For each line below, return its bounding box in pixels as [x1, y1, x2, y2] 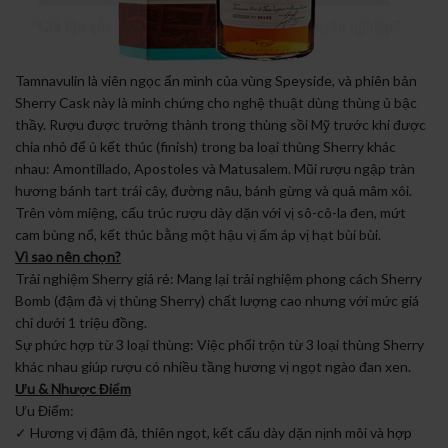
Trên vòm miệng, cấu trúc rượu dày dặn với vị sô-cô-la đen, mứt [15, 204, 406, 222]
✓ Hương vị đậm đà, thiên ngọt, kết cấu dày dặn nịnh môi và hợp [15, 424, 412, 442]
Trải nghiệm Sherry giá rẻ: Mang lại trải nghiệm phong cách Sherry [15, 270, 422, 288]
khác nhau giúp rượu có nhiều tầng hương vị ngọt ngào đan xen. [15, 358, 411, 376]
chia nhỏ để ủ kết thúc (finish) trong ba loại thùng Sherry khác [15, 138, 396, 156]
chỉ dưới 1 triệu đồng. [15, 314, 147, 332]
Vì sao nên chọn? [15, 248, 121, 266]
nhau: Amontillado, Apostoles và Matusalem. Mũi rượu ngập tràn [15, 160, 415, 178]
